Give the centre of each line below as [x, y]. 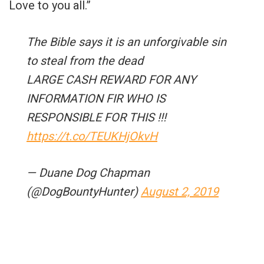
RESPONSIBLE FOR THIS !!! [96, 117]
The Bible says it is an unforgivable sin [126, 42]
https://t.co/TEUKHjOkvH [92, 136]
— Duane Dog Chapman [88, 172]
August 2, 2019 [180, 191]
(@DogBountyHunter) [84, 191]
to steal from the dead [85, 60]
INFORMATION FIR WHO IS [96, 98]
